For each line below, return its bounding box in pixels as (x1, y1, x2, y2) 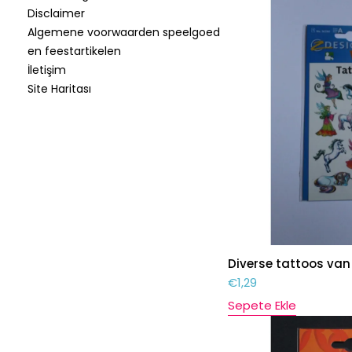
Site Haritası (27, 81, 91, 97)
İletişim (27, 62, 66, 78)
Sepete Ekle (227, 297, 296, 314)
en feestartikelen (27, 43, 121, 59)
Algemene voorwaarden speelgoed (27, 24, 220, 40)
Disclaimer (27, 5, 85, 21)
